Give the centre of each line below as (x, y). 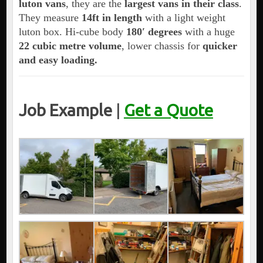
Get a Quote (168, 110)
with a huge (208, 32)
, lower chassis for (162, 46)
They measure (48, 18)
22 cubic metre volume (70, 46)
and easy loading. (58, 60)
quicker (220, 46)
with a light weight (183, 18)
